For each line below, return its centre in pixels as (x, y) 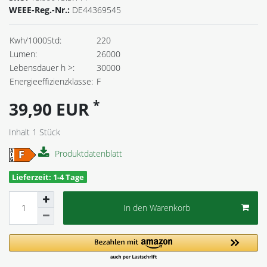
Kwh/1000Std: (35, 41)
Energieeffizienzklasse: (51, 82)
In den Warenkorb (157, 208)
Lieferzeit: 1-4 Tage (48, 177)
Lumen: (23, 54)
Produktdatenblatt (89, 154)
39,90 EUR (51, 109)
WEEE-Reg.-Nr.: (41, 10)
